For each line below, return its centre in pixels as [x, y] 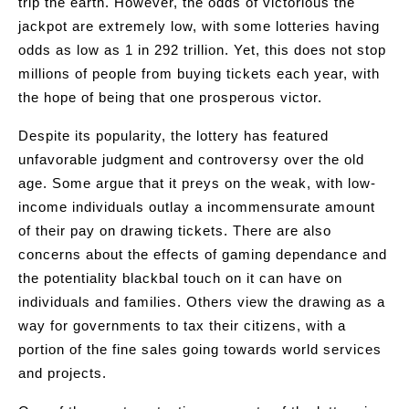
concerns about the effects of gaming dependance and [203, 254]
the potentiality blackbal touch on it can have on [180, 278]
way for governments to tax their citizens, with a [182, 325]
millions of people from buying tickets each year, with [199, 73]
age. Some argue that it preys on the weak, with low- [197, 183]
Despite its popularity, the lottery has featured [173, 136]
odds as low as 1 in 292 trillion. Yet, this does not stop [202, 50]
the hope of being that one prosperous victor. [170, 97]
